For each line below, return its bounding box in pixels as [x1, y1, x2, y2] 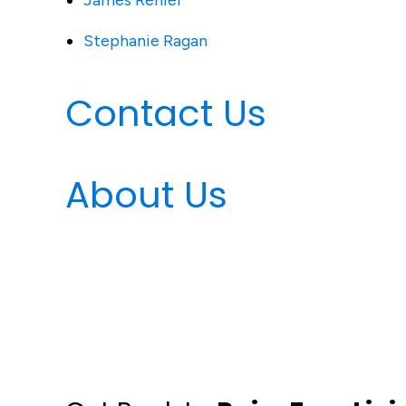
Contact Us [65, 88, 266, 139]
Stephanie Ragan [83, 31, 208, 51]
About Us [65, 169, 227, 220]
